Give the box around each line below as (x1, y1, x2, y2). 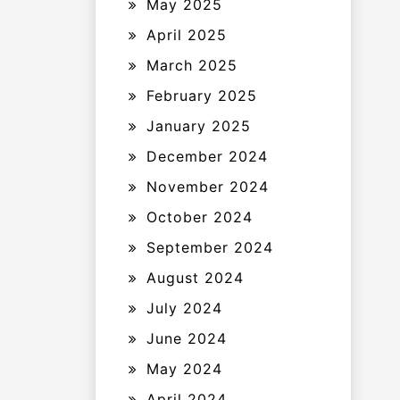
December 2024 (146, 147, 268, 165)
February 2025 (146, 87, 257, 104)
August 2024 (146, 269, 244, 287)
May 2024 (146, 360, 222, 378)
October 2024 (146, 208, 253, 226)
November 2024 (146, 178, 269, 196)
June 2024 (146, 329, 227, 347)
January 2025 (146, 117, 251, 135)
